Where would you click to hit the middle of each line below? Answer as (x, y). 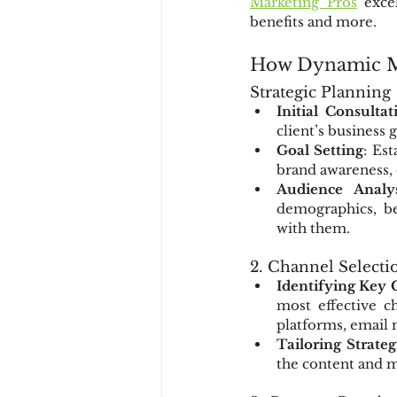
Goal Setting (320, 150)
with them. (313, 228)
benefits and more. (313, 22)
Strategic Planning (320, 93)
